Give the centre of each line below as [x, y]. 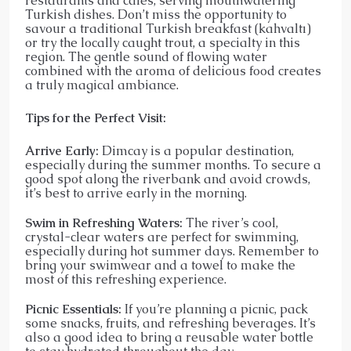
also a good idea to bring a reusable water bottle [169, 337]
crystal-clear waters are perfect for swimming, [162, 237]
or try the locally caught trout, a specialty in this [163, 42]
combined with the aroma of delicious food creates [173, 71]
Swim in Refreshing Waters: [104, 223]
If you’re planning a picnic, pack [215, 309]
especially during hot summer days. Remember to [172, 251]
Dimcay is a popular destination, [196, 150]
